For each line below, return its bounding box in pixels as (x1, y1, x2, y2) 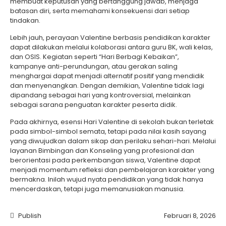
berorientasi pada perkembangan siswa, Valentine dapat (10, 155, 200, 165)
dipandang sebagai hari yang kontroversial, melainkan (10, 90, 191, 100)
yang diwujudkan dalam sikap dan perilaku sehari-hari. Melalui (10, 136, 216, 146)
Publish (17, 210, 41, 220)
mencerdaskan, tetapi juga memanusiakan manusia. (10, 184, 185, 194)
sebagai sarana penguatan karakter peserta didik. (10, 99, 177, 109)
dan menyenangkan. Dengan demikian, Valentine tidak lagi (10, 80, 204, 90)
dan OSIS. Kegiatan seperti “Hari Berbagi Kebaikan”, (10, 51, 179, 62)
